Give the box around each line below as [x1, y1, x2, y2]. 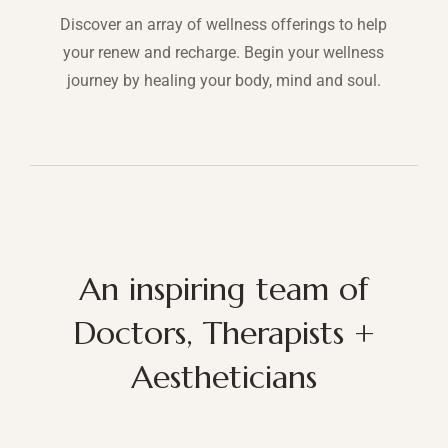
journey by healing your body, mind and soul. [66, 71, 381, 91]
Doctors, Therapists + [72, 313, 375, 354]
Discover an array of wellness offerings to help [60, 15, 388, 35]
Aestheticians [130, 357, 317, 398]
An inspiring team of [78, 269, 369, 310]
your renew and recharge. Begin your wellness [63, 43, 385, 63]
